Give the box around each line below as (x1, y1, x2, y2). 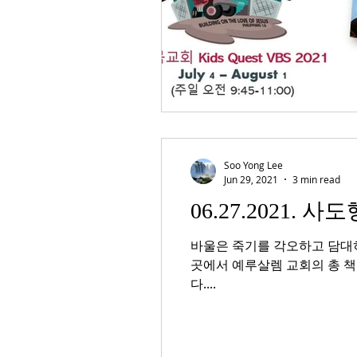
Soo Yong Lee (224, 159, 283, 171)
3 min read (292, 172, 340, 186)
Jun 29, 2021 (224, 172, 278, 186)
